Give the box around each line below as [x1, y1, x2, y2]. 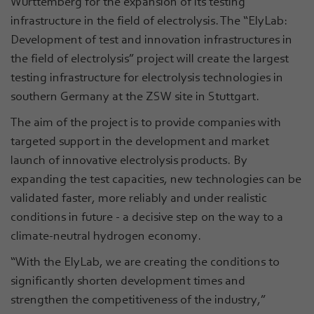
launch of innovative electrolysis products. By [11, 152, 247, 167]
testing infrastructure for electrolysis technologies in [11, 69, 283, 84]
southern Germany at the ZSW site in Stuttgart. [11, 88, 259, 103]
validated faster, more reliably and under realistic [11, 190, 267, 205]
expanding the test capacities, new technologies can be [11, 171, 301, 186]
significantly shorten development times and [11, 273, 245, 287]
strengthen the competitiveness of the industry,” [11, 292, 266, 306]
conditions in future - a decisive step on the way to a [11, 209, 283, 224]
